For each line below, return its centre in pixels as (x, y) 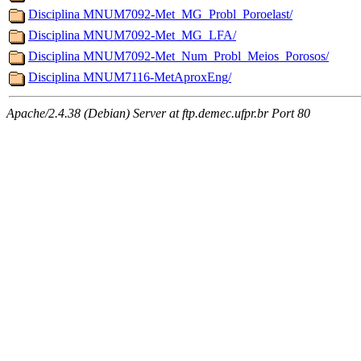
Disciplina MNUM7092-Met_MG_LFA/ (132, 35)
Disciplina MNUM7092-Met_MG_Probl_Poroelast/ (160, 15)
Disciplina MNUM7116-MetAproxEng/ (130, 77)
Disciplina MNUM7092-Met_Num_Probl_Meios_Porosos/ (178, 56)
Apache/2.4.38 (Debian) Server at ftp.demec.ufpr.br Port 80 (158, 114)
